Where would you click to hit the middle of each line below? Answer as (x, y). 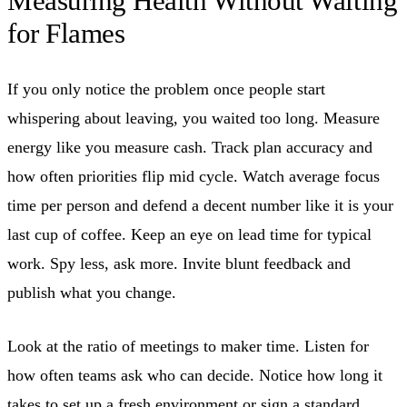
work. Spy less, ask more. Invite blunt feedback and (179, 263)
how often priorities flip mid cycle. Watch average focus (194, 176)
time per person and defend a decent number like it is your (200, 205)
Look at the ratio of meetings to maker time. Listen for (188, 346)
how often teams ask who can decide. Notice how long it (195, 375)
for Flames (66, 33)
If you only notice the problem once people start (166, 89)
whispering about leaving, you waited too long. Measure (194, 118)
